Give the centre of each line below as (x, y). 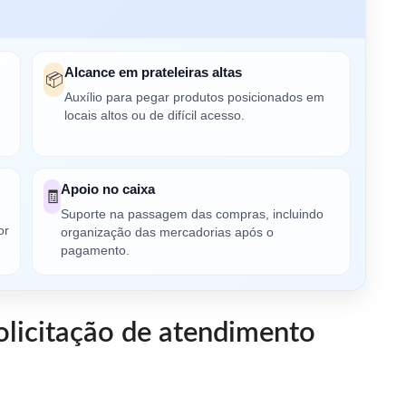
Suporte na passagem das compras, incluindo (193, 214)
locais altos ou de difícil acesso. (155, 115)
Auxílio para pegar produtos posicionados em (195, 97)
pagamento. (96, 250)
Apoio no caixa (108, 188)
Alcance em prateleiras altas (154, 72)
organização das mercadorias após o (168, 232)
